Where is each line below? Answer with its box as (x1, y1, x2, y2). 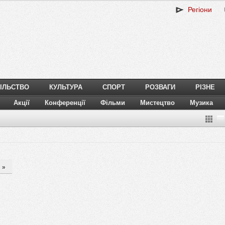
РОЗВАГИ (145, 83, 175, 91)
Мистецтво (140, 99, 175, 107)
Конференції (45, 99, 85, 107)
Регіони (184, 6, 212, 14)
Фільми (100, 99, 125, 107)
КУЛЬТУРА (49, 83, 82, 91)
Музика (190, 99, 213, 107)
